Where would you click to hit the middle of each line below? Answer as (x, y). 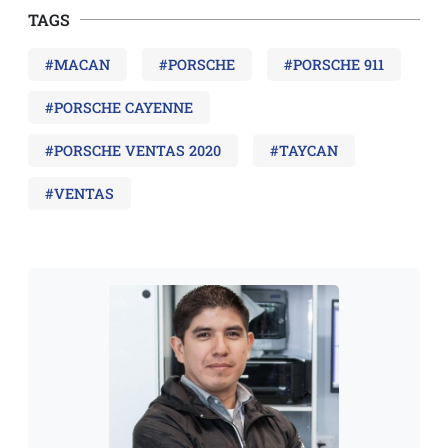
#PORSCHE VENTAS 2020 (133, 150)
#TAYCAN (304, 150)
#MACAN (77, 64)
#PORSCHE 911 (334, 64)
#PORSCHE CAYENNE (119, 107)
